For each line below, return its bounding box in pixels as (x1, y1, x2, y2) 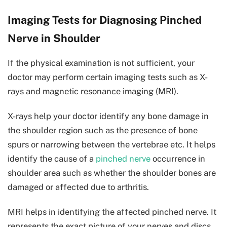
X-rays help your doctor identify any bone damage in (8, 110, 209, 121)
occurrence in (150, 153, 205, 164)
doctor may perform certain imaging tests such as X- (8, 71, 208, 82)
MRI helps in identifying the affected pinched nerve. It (8, 206, 216, 217)
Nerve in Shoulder (8, 32, 100, 45)
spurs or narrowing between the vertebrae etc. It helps (8, 139, 215, 149)
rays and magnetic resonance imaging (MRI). (8, 86, 178, 96)
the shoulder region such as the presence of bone (8, 125, 198, 135)
